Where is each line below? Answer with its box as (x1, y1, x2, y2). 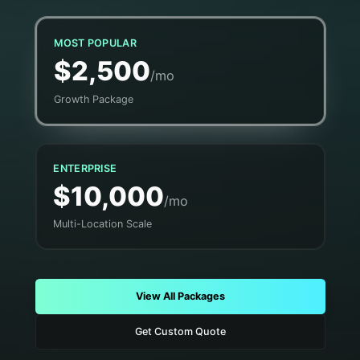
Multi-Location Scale (53, 218, 153, 231)
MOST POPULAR (54, 37, 137, 50)
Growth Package (54, 92, 134, 105)
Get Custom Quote (134, 325, 226, 338)
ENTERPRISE (53, 162, 117, 174)
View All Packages (135, 290, 225, 303)
